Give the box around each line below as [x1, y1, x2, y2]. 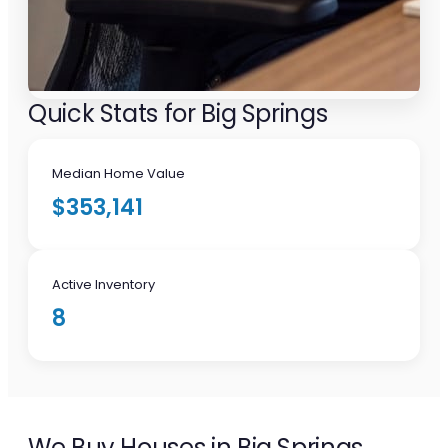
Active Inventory [52, 275, 155, 295]
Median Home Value [52, 164, 185, 184]
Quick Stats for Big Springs [28, 97, 328, 131]
